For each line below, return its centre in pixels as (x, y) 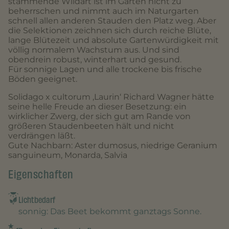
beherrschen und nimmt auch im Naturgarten (104, 11)
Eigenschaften (41, 174)
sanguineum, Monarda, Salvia (68, 155)
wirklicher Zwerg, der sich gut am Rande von (99, 116)
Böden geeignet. (43, 79)
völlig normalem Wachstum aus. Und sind (94, 50)
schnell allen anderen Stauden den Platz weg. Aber (112, 20)
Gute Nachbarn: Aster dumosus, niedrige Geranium (113, 145)
